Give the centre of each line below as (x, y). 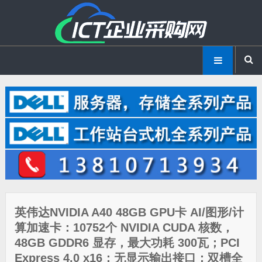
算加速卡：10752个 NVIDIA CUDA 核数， (124, 228)
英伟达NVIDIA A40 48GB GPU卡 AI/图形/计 (129, 213)
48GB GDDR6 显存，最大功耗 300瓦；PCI (127, 243)
